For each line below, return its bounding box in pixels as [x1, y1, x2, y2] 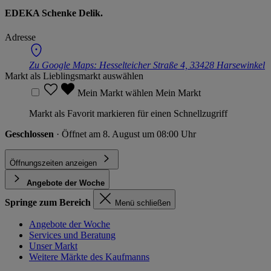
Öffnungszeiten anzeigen [10, 158, 97, 168]
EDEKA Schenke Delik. [5, 8, 103, 19]
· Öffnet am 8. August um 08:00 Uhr [56, 128, 196, 139]
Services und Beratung [29, 229, 116, 240]
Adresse [5, 31, 36, 42]
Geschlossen [5, 128, 56, 139]
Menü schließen [115, 198, 171, 207]
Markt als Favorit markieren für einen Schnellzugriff [29, 108, 227, 119]
